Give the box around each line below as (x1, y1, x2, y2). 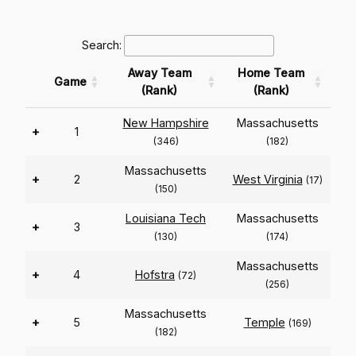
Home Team (238, 66, 304, 80)
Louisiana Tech (126, 211, 206, 226)
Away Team (127, 66, 192, 80)
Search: (82, 38, 122, 52)
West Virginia (232, 172, 303, 187)
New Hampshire (122, 116, 209, 130)
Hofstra (135, 268, 175, 282)
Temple (243, 315, 285, 330)
